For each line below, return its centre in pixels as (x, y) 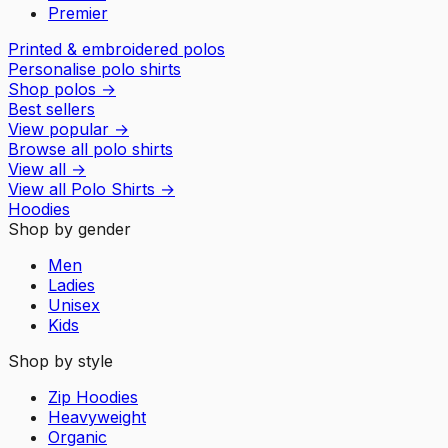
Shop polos (52, 88)
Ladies (71, 284)
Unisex (74, 304)
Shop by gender (69, 228)
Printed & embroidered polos (116, 48)
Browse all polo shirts (90, 148)
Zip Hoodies (93, 396)
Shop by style (60, 360)
